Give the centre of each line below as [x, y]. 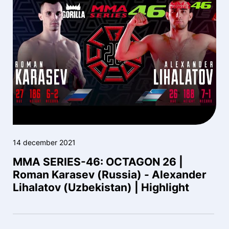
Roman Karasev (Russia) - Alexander [110, 174]
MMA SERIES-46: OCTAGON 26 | [98, 162]
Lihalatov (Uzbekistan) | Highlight [101, 187]
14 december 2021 [44, 142]
